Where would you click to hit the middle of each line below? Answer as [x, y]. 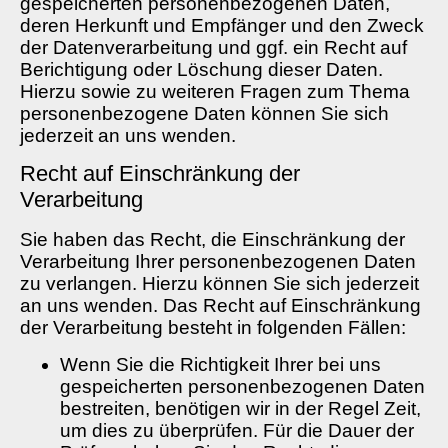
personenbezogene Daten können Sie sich [204, 114]
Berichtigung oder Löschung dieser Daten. [201, 70]
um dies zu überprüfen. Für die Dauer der [237, 430]
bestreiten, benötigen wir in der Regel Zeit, [240, 408]
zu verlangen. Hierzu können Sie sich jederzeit [219, 284]
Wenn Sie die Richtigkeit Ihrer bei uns [220, 364]
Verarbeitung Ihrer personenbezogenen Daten [218, 262]
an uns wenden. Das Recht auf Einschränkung [220, 306]
